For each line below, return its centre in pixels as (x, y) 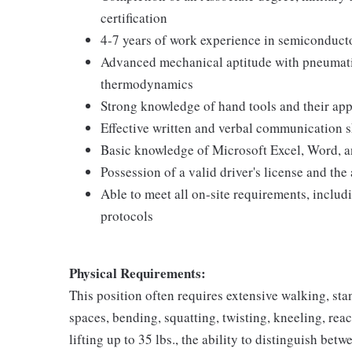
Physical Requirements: (137, 273)
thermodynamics (147, 84)
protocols (127, 216)
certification (134, 18)
